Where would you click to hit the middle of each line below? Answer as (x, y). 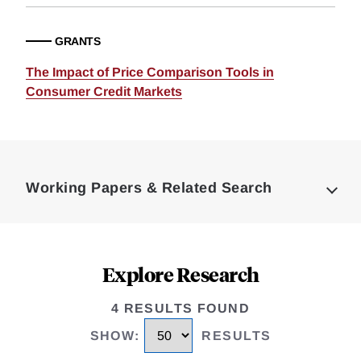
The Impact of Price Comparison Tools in (150, 72)
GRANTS (77, 41)
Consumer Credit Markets (104, 91)
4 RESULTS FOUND (180, 308)
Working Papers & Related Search (149, 188)
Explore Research (180, 274)
